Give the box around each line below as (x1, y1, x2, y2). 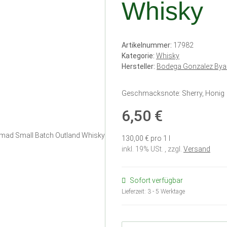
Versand (183, 145, 210, 154)
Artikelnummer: (122, 41, 173, 50)
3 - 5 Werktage (147, 188, 185, 196)
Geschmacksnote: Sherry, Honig (122, 89, 224, 98)
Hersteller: (122, 62, 155, 71)
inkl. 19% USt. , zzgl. (122, 145, 183, 154)
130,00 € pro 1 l (122, 134, 170, 143)
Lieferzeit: (122, 188, 147, 196)
